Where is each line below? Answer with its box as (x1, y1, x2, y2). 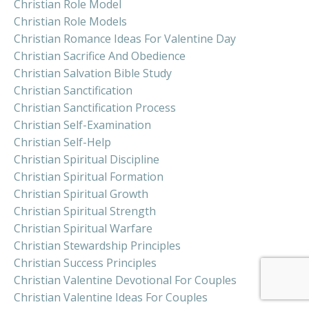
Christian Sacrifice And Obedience (14, 48, 186, 63)
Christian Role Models (14, 13, 127, 29)
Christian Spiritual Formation (14, 168, 163, 184)
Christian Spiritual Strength (14, 203, 156, 219)
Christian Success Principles (14, 255, 157, 270)
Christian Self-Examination (14, 117, 151, 132)
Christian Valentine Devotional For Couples (14, 272, 237, 288)
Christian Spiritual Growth (14, 186, 148, 201)
